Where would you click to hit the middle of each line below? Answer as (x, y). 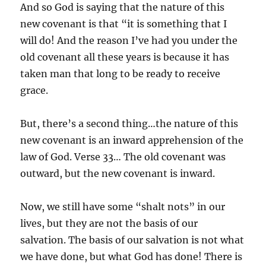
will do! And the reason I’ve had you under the (129, 40)
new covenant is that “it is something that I (124, 23)
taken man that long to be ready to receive (121, 73)
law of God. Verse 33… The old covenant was (123, 156)
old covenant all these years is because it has (125, 57)
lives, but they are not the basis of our (109, 223)
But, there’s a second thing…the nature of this (129, 123)
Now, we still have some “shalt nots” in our (123, 206)
